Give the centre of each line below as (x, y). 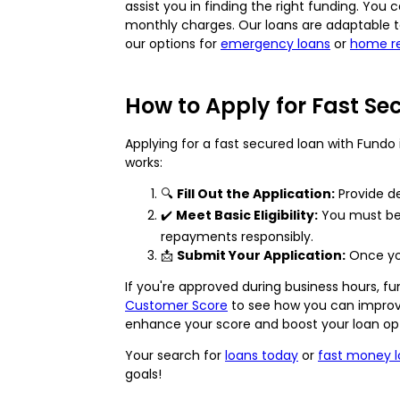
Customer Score (176, 305)
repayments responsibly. (237, 236)
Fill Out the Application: (256, 193)
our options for (173, 43)
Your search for (175, 355)
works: (144, 162)
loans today (262, 355)
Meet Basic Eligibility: (247, 215)
